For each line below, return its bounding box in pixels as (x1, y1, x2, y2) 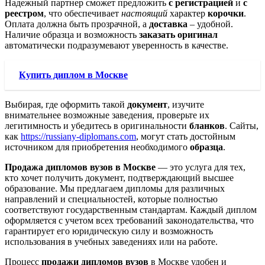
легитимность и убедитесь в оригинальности (5, 121, 189, 131)
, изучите (167, 99, 204, 110)
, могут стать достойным (136, 131, 235, 142)
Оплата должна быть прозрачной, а (5, 19, 149, 30)
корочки (208, 8, 244, 19)
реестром (5, 8, 44, 19)
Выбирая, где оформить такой (5, 99, 127, 110)
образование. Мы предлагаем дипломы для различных (5, 183, 225, 194)
